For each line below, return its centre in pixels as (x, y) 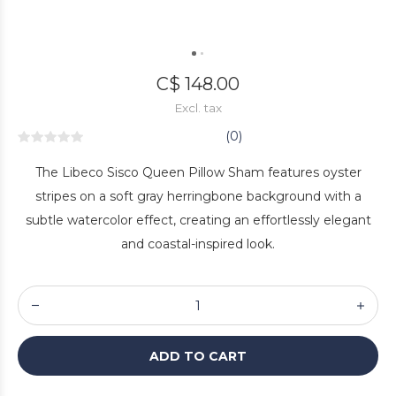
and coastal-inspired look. (198, 244)
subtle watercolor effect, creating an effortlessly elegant (198, 220)
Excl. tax (198, 108)
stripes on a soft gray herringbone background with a (198, 196)
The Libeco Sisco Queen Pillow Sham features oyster (198, 172)
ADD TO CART (198, 356)
